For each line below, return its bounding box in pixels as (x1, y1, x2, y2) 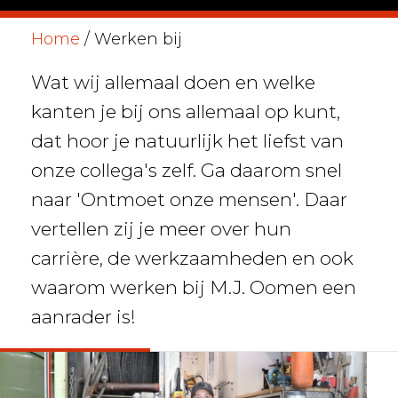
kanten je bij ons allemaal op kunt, (30, 100, 340, 123)
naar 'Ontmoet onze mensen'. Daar (30, 188, 347, 211)
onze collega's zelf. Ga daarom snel (30, 159, 342, 181)
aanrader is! (30, 306, 136, 328)
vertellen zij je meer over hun (30, 218, 291, 240)
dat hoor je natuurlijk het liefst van (30, 130, 344, 152)
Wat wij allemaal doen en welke (30, 71, 315, 93)
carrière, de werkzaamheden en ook (30, 247, 354, 269)
